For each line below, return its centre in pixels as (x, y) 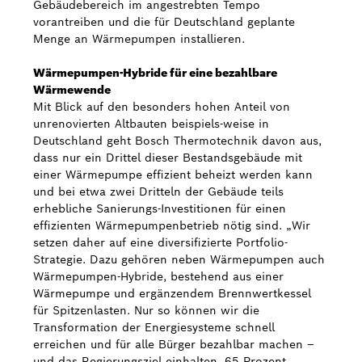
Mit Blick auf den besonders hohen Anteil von (162, 107)
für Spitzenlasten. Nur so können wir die (146, 310)
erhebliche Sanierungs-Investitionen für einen (160, 208)
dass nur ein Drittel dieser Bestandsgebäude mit (168, 158)
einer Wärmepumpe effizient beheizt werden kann (173, 175)
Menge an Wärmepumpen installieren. (139, 39)
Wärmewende (72, 90)
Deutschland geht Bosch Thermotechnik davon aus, (177, 141)
